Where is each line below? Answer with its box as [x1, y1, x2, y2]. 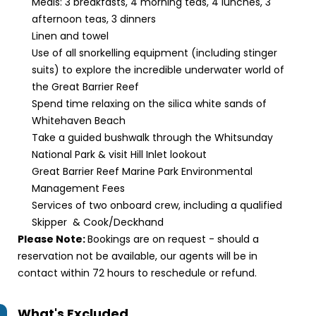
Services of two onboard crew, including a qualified [32, 198, 282, 212]
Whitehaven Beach [32, 114, 126, 128]
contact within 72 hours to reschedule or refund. [18, 266, 257, 280]
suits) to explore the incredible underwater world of [32, 63, 284, 77]
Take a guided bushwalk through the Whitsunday [32, 130, 273, 145]
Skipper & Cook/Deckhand [32, 215, 164, 229]
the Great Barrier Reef [32, 80, 139, 94]
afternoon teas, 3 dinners [32, 12, 156, 26]
